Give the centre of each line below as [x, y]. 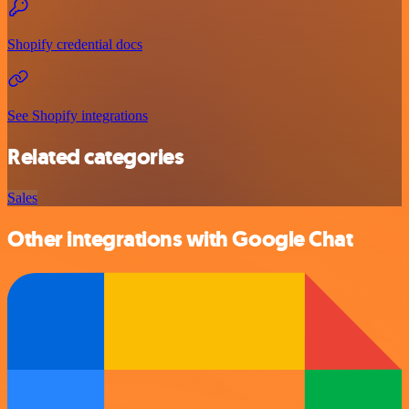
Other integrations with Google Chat [180, 239]
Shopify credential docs [75, 44]
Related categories [96, 157]
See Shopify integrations [78, 115]
